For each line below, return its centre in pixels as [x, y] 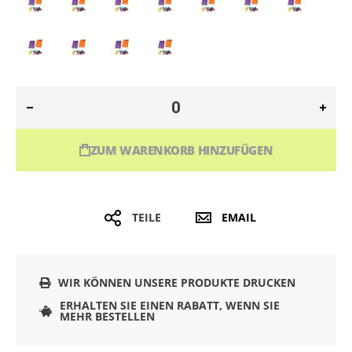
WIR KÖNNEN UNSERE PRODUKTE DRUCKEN [177, 283]
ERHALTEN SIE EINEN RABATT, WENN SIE [170, 306]
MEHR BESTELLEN [107, 317]
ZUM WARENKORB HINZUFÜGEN [181, 150]
